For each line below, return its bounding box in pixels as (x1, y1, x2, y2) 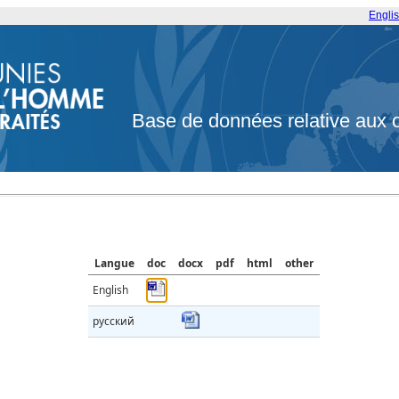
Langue (94, 256, 134, 272)
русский (93, 313, 134, 330)
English (93, 282, 128, 298)
